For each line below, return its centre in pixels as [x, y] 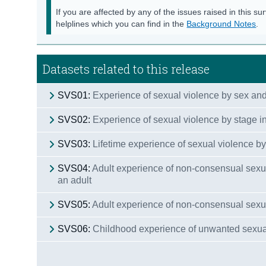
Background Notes [221, 23]
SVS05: [74, 204]
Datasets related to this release [126, 69]
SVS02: [74, 119]
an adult [75, 180]
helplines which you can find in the [121, 23]
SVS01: [74, 95]
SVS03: [74, 144]
